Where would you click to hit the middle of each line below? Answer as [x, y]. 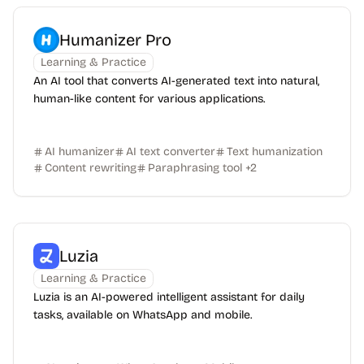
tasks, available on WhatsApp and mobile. [143, 315]
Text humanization [275, 152]
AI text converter [171, 152]
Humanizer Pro [115, 40]
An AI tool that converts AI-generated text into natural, [176, 81]
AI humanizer [80, 152]
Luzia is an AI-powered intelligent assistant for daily [169, 297]
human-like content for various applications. [149, 99]
